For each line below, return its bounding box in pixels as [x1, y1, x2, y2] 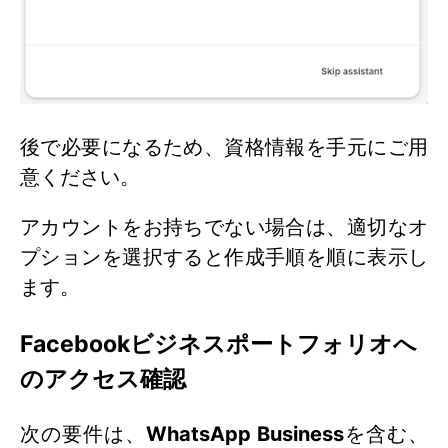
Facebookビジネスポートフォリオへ [20, 328, 417, 358]
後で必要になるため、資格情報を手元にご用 [20, 135, 428, 160]
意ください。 [20, 165, 140, 190]
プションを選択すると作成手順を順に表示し [20, 245, 428, 270]
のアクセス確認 [20, 363, 186, 393]
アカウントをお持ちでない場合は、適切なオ [20, 215, 428, 240]
